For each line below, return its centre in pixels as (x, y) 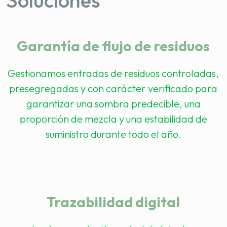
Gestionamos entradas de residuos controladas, (113, 73)
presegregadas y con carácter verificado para (113, 88)
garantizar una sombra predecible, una (113, 104)
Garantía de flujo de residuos (113, 46)
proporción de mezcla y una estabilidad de (113, 119)
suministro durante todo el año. (113, 134)
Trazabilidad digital (113, 202)
